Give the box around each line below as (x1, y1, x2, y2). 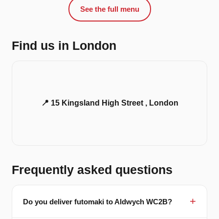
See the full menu (80, 5, 139, 14)
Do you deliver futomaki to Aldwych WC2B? (23, 197, 172, 206)
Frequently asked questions (12, 163, 173, 177)
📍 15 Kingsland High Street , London (41, 99, 178, 108)
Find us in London (12, 39, 116, 53)
